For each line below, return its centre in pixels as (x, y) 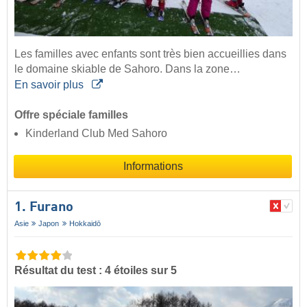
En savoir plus (50, 84)
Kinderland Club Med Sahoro (96, 133)
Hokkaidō (85, 223)
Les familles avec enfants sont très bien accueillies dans (150, 53)
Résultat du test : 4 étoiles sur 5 (96, 270)
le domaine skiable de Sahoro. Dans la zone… (127, 69)
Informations (153, 166)
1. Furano (44, 207)
